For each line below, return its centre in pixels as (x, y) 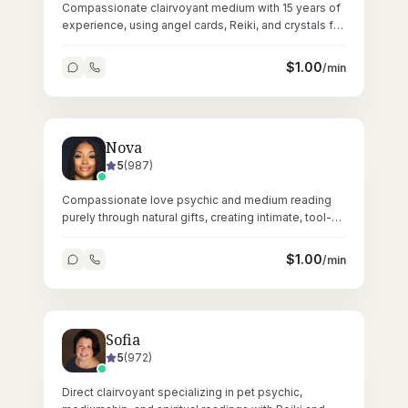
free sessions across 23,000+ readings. (169, 235)
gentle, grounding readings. (136, 42)
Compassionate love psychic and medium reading (197, 200)
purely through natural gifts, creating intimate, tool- (197, 217)
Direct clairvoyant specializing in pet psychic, (182, 392)
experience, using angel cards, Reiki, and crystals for (203, 25)
